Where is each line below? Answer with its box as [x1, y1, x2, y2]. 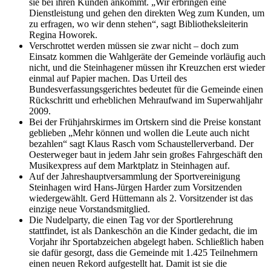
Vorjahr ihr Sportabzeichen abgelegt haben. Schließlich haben [29, 236, 264, 247]
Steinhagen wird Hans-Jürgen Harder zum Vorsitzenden [29, 181, 242, 192]
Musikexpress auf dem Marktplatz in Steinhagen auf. [29, 160, 230, 171]
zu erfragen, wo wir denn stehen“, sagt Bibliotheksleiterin [29, 18, 248, 29]
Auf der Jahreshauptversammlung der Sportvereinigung [29, 171, 240, 181]
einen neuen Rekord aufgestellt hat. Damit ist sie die [29, 258, 227, 269]
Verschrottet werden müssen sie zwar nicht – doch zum [29, 40, 238, 51]
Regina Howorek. [29, 29, 97, 40]
